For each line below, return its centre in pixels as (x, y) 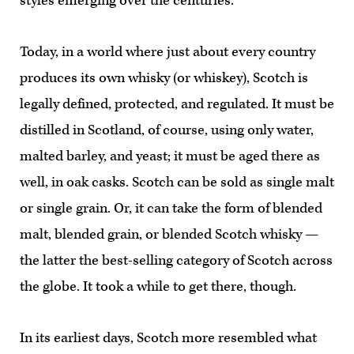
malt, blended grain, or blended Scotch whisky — (169, 234)
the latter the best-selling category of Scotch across (176, 260)
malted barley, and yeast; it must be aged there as (170, 156)
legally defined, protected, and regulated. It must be (177, 104)
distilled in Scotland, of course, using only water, (167, 130)
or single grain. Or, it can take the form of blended (171, 208)
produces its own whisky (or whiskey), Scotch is (164, 78)
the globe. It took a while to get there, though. (158, 286)
